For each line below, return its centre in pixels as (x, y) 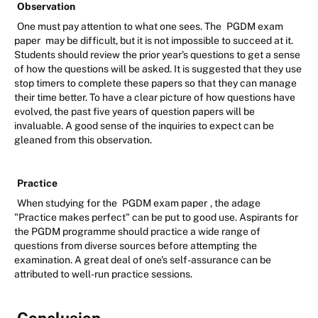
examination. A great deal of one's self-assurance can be (143, 260)
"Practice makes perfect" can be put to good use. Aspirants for (156, 218)
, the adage (235, 203)
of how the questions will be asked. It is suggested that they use (158, 69)
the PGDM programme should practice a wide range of (137, 232)
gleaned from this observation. (83, 140)
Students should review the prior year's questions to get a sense (157, 55)
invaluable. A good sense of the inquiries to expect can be (144, 126)
